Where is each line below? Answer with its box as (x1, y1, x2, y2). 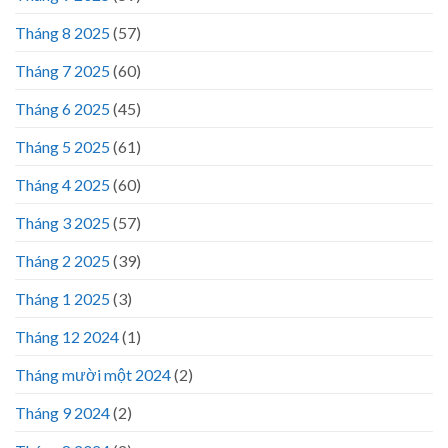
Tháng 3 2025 (15, 213, 110, 233)
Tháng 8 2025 (15, 23, 110, 43)
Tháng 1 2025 (15, 289, 110, 309)
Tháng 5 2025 (15, 137, 110, 157)
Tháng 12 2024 (15, 327, 119, 347)
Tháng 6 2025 (15, 99, 110, 119)
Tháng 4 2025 (15, 175, 110, 195)
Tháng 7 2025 (15, 61, 110, 81)
